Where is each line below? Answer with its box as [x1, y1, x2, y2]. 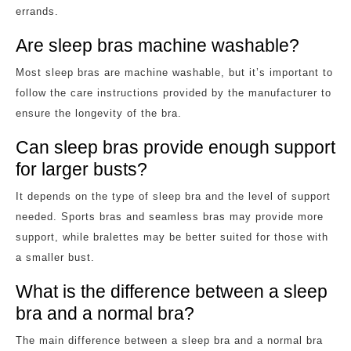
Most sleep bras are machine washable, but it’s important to [16, 66, 333, 78]
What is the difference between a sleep [16, 280, 327, 302]
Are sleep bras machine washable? [16, 34, 299, 56]
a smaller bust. [16, 251, 95, 263]
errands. [16, 5, 59, 17]
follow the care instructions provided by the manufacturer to [16, 86, 331, 99]
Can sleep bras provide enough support [16, 136, 335, 157]
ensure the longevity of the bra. [16, 107, 182, 119]
